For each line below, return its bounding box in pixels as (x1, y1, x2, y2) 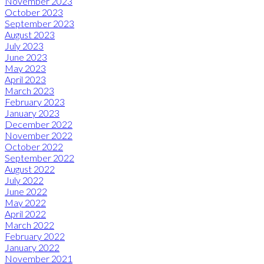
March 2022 (5, 219, 54, 231)
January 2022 (5, 242, 60, 253)
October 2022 (5, 141, 63, 153)
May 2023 (5, 62, 46, 74)
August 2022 (5, 163, 55, 175)
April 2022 (5, 208, 46, 220)
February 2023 (5, 96, 65, 108)
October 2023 (5, 6, 63, 18)
